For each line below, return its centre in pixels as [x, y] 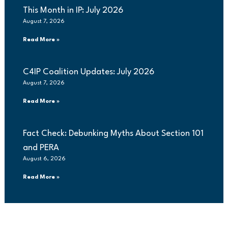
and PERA [41, 148]
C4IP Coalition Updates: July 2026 [88, 72]
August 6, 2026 [44, 159]
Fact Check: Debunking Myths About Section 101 [113, 134]
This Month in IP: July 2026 [73, 11]
